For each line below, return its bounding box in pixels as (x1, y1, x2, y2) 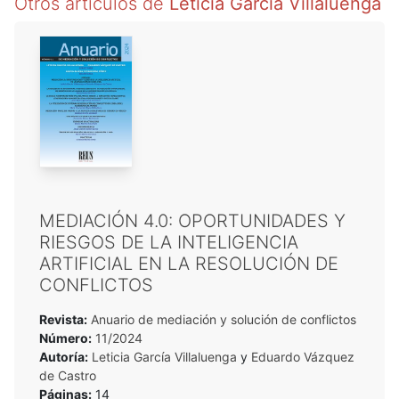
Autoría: (39, 348, 88, 364)
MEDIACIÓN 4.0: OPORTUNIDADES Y (39, 209, 346, 232)
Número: (39, 330, 92, 346)
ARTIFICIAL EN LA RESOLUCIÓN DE (39, 252, 338, 274)
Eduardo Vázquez (251, 348, 354, 364)
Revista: (39, 311, 87, 327)
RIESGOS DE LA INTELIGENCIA (39, 231, 298, 253)
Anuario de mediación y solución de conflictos (87, 311, 356, 327)
